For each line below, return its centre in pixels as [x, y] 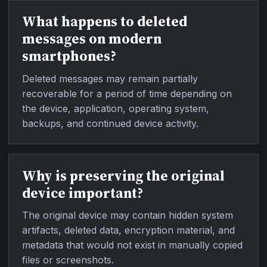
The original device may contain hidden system [127, 215]
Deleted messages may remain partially [110, 78]
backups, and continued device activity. [110, 123]
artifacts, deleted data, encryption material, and [128, 230]
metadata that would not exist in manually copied [132, 245]
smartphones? [69, 56]
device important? [82, 193]
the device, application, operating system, [115, 108]
